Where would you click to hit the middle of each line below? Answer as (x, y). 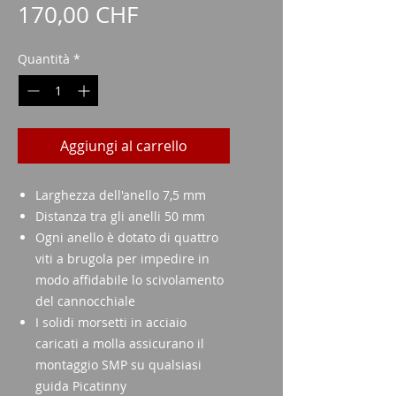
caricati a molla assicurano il (120, 343)
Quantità (44, 59)
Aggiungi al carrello (124, 146)
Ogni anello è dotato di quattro (127, 237)
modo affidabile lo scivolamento (129, 280)
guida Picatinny (81, 386)
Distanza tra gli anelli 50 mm (120, 216)
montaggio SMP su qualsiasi (118, 365)
